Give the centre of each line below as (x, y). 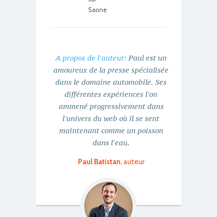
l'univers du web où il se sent (111, 118)
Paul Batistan (99, 162)
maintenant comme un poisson (111, 131)
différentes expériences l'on (111, 94)
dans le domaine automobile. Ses (111, 82)
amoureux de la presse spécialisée (111, 70)
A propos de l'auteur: (91, 58)
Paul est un (147, 58)
